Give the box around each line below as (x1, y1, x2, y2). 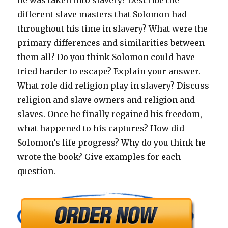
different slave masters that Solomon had (17, 9, 187, 20)
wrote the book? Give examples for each (17, 152, 181, 162)
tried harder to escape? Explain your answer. (17, 66, 201, 77)
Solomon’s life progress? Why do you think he (17, 137, 206, 148)
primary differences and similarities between (17, 38, 205, 48)
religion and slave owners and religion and (17, 95, 195, 105)
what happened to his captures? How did (17, 123, 185, 134)
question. (17, 166, 56, 177)
